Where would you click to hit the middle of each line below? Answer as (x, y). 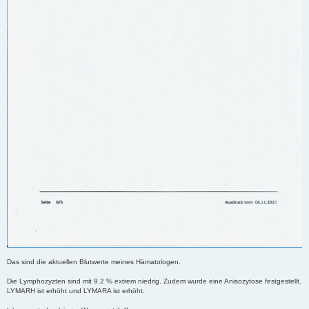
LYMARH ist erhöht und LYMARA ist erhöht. (76, 290)
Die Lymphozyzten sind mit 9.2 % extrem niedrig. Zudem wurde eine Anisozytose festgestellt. (154, 281)
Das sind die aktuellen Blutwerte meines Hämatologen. (94, 261)
